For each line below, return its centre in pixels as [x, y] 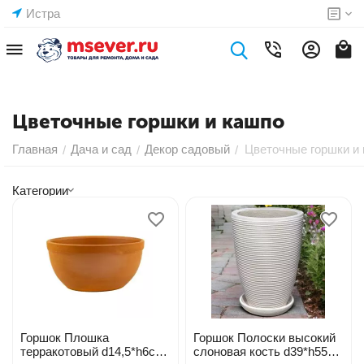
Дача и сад [101, 149]
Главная [35, 149]
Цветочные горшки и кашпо [148, 121]
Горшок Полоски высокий [264, 338]
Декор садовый [187, 149]
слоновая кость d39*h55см [238, 351]
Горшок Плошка [65, 338]
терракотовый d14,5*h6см [92, 351]
